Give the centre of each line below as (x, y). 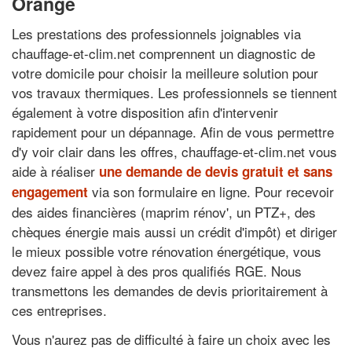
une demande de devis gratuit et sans (216, 171)
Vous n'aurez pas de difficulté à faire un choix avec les (171, 339)
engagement (50, 191)
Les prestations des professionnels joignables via (156, 33)
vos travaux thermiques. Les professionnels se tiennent (174, 92)
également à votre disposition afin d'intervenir (145, 112)
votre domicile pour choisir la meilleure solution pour (165, 72)
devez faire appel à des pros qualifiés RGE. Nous (157, 270)
